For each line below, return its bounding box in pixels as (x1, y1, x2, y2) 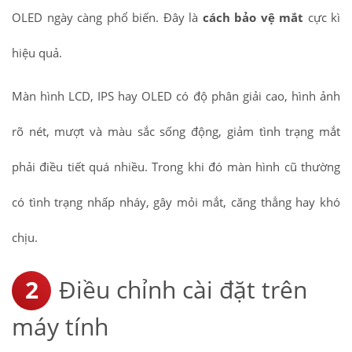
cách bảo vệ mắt (202, 9, 303, 26)
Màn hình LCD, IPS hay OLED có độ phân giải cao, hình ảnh (12, 88, 340, 104)
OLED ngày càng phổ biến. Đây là (12, 9, 203, 26)
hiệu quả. (12, 45, 62, 61)
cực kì (303, 9, 340, 26)
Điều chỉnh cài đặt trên (59, 273, 307, 306)
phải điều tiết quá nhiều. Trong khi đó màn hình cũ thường (12, 159, 340, 175)
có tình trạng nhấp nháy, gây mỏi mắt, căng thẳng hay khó (12, 194, 340, 211)
